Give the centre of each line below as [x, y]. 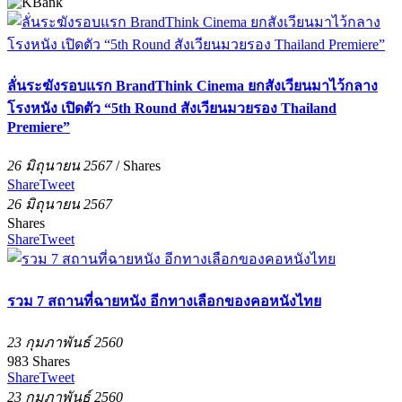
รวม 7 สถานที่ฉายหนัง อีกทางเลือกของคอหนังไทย [164, 301]
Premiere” [39, 127]
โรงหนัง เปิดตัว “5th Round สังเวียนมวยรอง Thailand [172, 109]
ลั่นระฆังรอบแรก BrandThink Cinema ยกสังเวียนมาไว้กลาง [192, 86]
